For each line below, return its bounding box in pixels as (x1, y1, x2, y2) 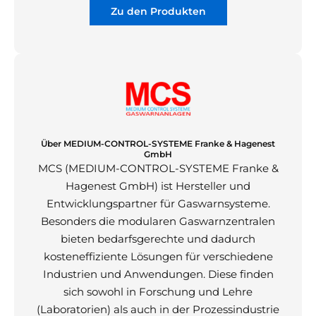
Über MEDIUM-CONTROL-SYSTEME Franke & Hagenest (41, 138, 275, 150)
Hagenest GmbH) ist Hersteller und (66, 179, 250, 193)
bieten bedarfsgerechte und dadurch (61, 232, 255, 246)
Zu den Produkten (110, 5, 206, 18)
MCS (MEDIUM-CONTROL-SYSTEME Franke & (37, 162, 279, 176)
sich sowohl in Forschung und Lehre (63, 285, 253, 299)
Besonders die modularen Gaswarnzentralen (41, 214, 275, 229)
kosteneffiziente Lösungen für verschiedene (43, 250, 273, 264)
